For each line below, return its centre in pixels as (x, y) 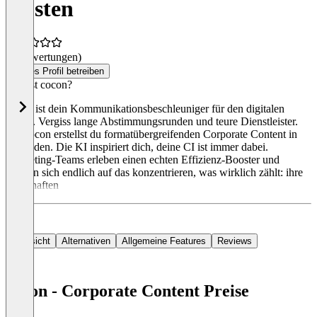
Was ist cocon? (39, 85)
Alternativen (86, 241)
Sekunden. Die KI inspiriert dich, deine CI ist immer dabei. (137, 147)
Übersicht (31, 241)
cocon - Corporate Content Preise (127, 291)
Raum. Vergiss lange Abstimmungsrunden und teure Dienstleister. (152, 122)
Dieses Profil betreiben (58, 71)
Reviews (235, 241)
